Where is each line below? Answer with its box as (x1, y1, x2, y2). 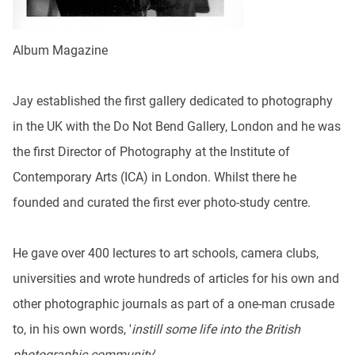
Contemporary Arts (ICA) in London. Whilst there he (13, 170, 296, 185)
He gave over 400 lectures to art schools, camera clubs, (13, 246, 319, 261)
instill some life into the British (132, 322, 300, 338)
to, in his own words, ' (13, 322, 132, 338)
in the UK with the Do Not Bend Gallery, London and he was (13, 119, 341, 135)
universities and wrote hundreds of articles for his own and (13, 271, 339, 287)
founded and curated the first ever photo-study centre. (13, 195, 311, 211)
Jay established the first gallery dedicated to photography (13, 94, 333, 109)
